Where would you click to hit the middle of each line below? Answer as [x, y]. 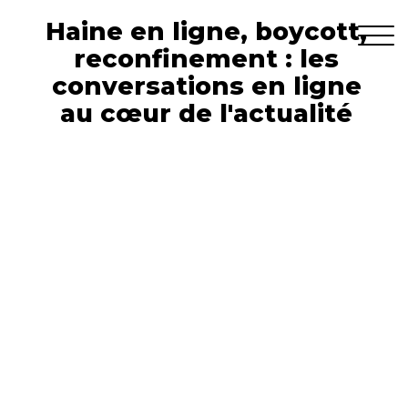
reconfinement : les [206, 59]
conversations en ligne [206, 86]
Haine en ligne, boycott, [206, 31]
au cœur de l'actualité [206, 113]
